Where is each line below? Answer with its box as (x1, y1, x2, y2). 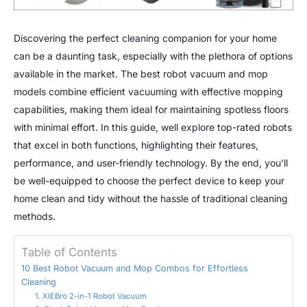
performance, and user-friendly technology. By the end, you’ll (14, 156, 288, 169)
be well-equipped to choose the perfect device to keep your (14, 174, 284, 186)
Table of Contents (21, 245, 117, 259)
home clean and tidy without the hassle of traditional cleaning (14, 192, 288, 204)
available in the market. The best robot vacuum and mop (14, 67, 268, 79)
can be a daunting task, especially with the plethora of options (14, 49, 293, 62)
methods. (14, 210, 56, 222)
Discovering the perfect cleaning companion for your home (14, 32, 277, 44)
